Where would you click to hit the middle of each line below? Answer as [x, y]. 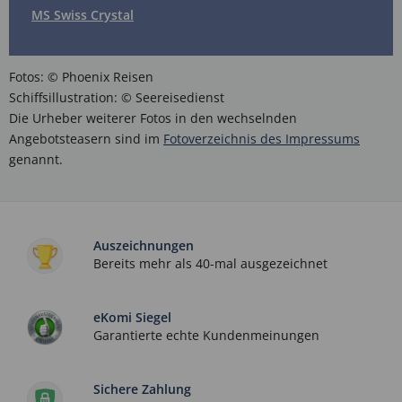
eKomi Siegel [133, 317]
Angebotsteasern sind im [86, 138]
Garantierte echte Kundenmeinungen [207, 335]
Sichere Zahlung [143, 389]
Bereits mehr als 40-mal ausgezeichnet [211, 263]
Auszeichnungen [144, 245]
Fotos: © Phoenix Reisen [81, 76]
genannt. [36, 159]
